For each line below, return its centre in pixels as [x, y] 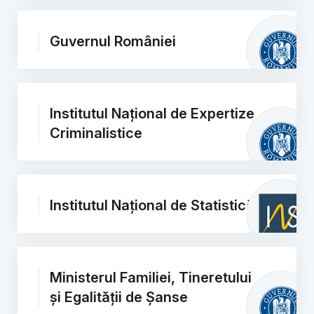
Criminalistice [96, 133]
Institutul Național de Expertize [152, 114]
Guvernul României [113, 41]
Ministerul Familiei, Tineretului [151, 278]
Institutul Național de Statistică [152, 205]
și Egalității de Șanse [119, 297]
